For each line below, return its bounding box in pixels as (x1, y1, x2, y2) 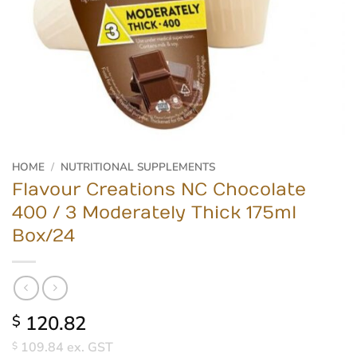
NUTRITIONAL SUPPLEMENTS (61, 159, 216, 175)
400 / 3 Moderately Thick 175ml (12, 202, 296, 224)
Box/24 (12, 226, 75, 247)
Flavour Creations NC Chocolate (12, 179, 306, 201)
